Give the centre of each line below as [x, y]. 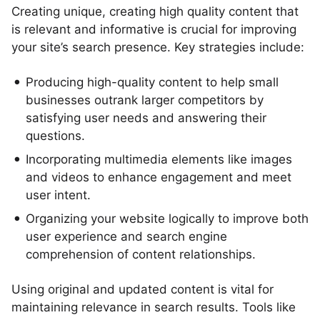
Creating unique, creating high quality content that [155, 11]
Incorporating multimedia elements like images [159, 159]
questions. [55, 136]
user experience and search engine [126, 236]
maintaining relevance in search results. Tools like [154, 307]
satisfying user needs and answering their [146, 118]
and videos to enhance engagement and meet [159, 177]
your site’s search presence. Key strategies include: [158, 47]
